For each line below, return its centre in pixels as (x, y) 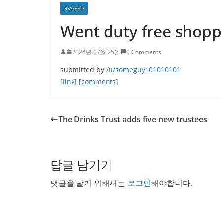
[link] (69, 81)
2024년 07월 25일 (96, 52)
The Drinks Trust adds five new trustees (133, 119)
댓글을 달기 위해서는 (89, 183)
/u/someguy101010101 (143, 69)
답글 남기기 (81, 164)
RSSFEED (74, 8)
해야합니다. (172, 183)
